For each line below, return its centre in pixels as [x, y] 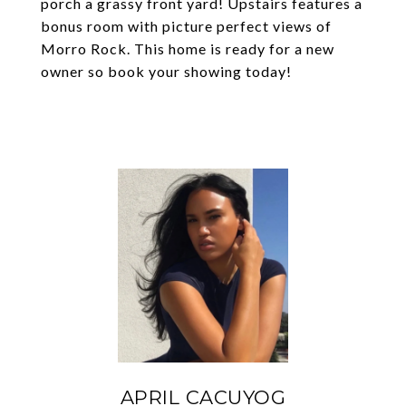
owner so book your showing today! [166, 71]
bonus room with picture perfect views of [186, 26]
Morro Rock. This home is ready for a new [188, 48]
